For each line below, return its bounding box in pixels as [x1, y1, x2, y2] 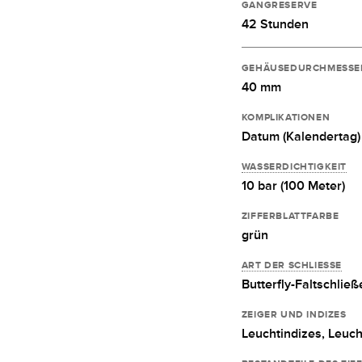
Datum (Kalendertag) [241, 128, 360, 144]
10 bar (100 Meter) [241, 178, 345, 193]
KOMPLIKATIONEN [241, 111, 330, 123]
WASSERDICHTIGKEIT [241, 160, 347, 172]
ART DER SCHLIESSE [241, 259, 342, 271]
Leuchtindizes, [241, 326, 328, 341]
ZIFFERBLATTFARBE [241, 209, 339, 221]
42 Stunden [241, 16, 309, 32]
